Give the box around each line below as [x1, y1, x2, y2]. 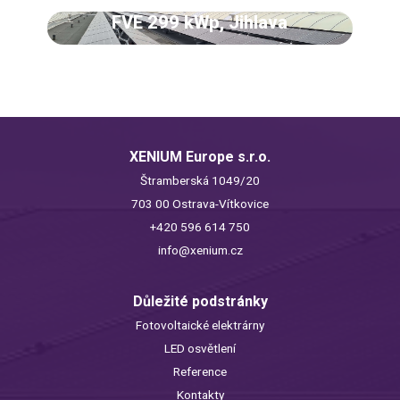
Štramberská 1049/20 [140, 172, 260, 187]
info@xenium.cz [157, 242, 243, 257]
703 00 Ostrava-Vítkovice [131, 196, 269, 211]
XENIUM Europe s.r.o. [129, 147, 271, 165]
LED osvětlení [164, 340, 236, 355]
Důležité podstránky [132, 292, 268, 310]
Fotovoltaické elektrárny [136, 317, 264, 332]
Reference [173, 363, 227, 379]
